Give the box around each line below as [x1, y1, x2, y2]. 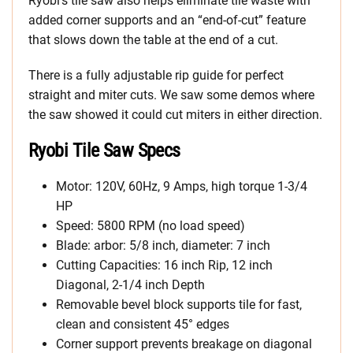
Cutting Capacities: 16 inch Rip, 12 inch [56, 258, 273, 273]
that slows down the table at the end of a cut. [28, 32, 278, 48]
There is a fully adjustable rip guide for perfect [28, 68, 284, 84]
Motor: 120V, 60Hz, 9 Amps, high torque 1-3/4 [56, 179, 307, 195]
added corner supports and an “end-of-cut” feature [28, 13, 306, 28]
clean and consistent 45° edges [56, 317, 229, 333]
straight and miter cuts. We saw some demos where [28, 87, 314, 103]
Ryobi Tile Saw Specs [28, 139, 180, 162]
